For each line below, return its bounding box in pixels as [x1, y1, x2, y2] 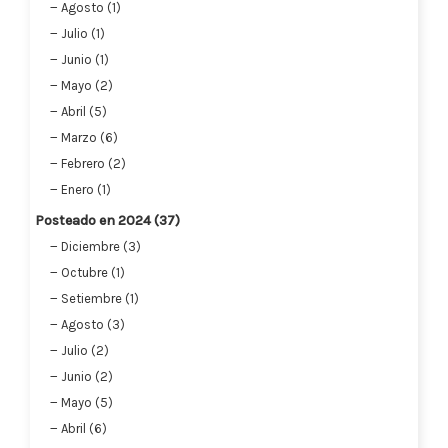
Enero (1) [61, 181, 111, 197]
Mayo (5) [61, 394, 113, 410]
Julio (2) [61, 342, 109, 358]
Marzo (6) [61, 129, 118, 145]
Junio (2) [61, 368, 113, 384]
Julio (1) [61, 25, 105, 41]
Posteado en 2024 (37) [35, 211, 180, 229]
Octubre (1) [61, 264, 125, 280]
